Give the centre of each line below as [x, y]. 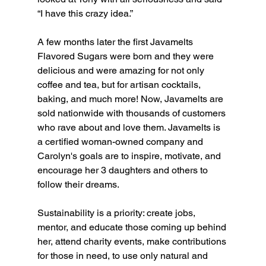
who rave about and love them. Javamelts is [130, 127]
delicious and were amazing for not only [122, 70]
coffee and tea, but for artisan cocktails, [120, 84]
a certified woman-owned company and [121, 141]
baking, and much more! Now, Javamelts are [131, 99]
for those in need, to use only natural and [123, 255]
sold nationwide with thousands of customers [132, 113]
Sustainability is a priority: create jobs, [117, 213]
